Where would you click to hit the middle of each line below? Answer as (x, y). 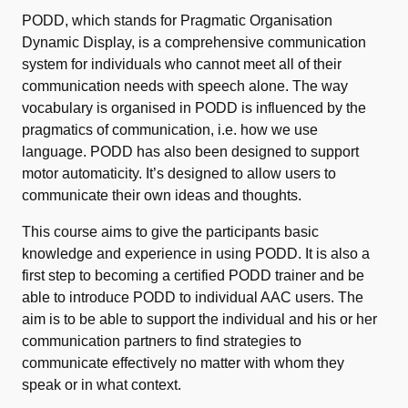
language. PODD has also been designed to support (190, 152)
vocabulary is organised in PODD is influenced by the (194, 108)
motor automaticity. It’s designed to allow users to (179, 173)
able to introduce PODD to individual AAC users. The (193, 297)
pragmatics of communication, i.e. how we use (170, 130)
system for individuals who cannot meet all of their (182, 64)
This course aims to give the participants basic (170, 232)
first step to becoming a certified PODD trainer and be (193, 275)
